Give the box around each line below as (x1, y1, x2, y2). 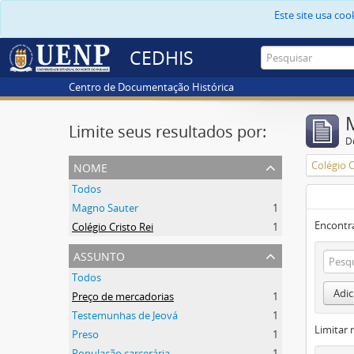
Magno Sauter (72, 201, 138, 215)
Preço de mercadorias (72, 289, 174, 303)
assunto (73, 244, 125, 265)
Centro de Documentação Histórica (69, 80, 234, 94)
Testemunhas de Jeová (72, 308, 178, 322)
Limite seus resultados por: (69, 121, 266, 142)
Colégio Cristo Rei (72, 220, 153, 234)
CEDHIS (130, 46, 194, 70)
